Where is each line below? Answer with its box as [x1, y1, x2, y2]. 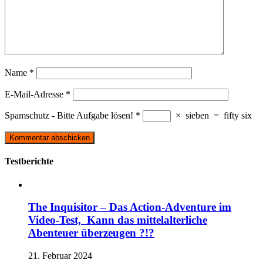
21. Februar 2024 [28, 251, 92, 261]
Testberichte [5, 156, 53, 167]
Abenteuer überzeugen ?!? [28, 227, 154, 240]
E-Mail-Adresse [5, 89, 66, 100]
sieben [186, 110, 209, 121]
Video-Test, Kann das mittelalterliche [28, 214, 207, 227]
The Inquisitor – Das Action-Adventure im [28, 201, 231, 214]
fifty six [224, 110, 252, 121]
